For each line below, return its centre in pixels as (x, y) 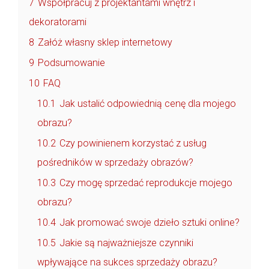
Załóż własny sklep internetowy (105, 42)
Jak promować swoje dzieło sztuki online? (150, 222)
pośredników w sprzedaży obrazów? (115, 162)
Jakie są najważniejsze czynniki (126, 243)
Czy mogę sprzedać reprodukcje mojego (146, 183)
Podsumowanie (71, 62)
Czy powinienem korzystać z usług (133, 143)
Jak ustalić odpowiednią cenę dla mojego (148, 103)
